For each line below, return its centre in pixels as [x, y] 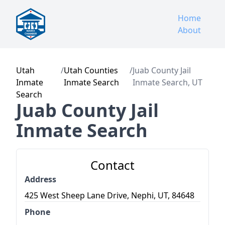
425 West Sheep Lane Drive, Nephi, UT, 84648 [109, 195]
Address [40, 179]
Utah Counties [91, 70]
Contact [113, 165]
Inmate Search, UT [167, 82]
